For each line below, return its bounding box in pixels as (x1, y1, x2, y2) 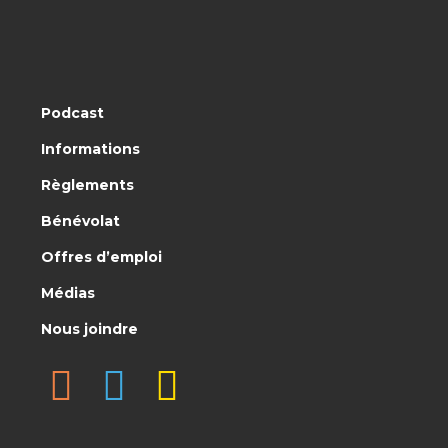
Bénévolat (41, 212, 120, 231)
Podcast (41, 104, 104, 123)
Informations (41, 140, 140, 159)
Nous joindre (41, 320, 138, 339)
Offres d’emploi (41, 248, 162, 267)
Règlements (41, 176, 134, 195)
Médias (41, 284, 95, 303)
